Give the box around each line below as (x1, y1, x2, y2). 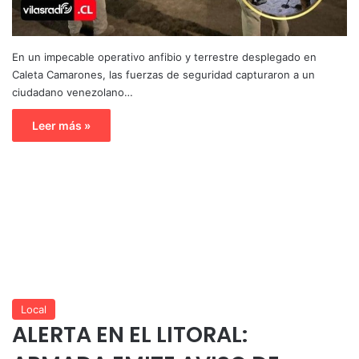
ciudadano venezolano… (12, 85, 133, 99)
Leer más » (32, 118, 91, 132)
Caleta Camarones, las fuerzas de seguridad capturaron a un (12, 67, 315, 81)
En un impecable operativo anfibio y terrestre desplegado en (12, 50, 317, 63)
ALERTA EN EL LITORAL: (12, 319, 248, 349)
